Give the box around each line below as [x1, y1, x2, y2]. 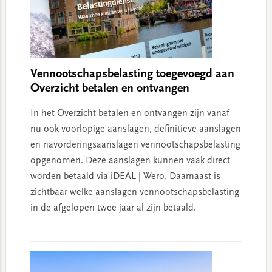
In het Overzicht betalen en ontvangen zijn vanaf [30, 109, 229, 118]
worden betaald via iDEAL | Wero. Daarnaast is [30, 172, 220, 182]
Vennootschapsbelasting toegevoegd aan [30, 68, 234, 80]
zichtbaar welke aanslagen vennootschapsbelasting [30, 188, 239, 197]
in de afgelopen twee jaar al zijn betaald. [30, 203, 196, 213]
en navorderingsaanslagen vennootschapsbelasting [30, 140, 240, 150]
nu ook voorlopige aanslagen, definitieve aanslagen [30, 124, 241, 134]
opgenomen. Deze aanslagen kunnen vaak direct [30, 156, 230, 166]
